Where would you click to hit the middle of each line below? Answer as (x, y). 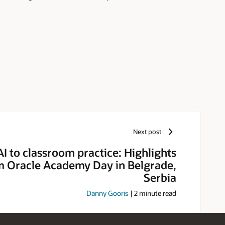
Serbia (160, 177)
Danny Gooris (107, 193)
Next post (147, 132)
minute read (157, 193)
